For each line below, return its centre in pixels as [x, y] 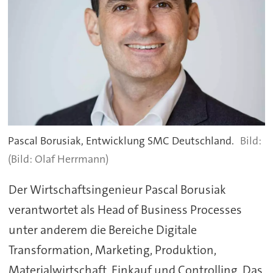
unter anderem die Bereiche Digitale [102, 230]
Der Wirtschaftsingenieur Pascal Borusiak [117, 190]
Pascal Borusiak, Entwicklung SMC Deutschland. [121, 141]
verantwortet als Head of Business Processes [125, 210]
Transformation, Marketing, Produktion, [112, 250]
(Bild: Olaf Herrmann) [58, 159]
